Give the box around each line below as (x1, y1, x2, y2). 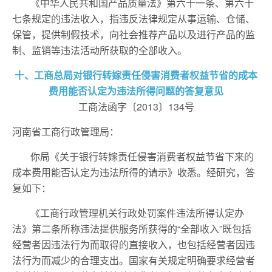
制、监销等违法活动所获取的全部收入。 (12, 43, 187, 57)
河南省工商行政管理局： (12, 124, 119, 138)
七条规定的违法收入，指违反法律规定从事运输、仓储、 (12, 12, 255, 25)
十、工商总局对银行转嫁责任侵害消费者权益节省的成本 (15, 68, 257, 82)
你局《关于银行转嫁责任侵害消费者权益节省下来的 (30, 149, 254, 163)
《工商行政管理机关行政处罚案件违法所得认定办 (30, 206, 244, 220)
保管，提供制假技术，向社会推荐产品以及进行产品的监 (12, 27, 255, 41)
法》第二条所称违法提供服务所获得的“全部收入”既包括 (12, 222, 251, 236)
